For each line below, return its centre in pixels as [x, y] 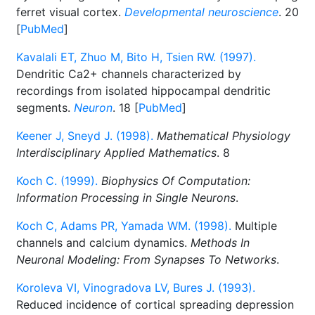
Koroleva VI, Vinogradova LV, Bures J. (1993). [136, 288]
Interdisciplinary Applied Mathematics [116, 153]
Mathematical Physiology [224, 136]
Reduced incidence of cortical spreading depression [155, 304]
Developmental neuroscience [201, 12]
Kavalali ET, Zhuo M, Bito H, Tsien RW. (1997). [136, 57]
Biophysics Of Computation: [176, 181]
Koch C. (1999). [57, 181]
